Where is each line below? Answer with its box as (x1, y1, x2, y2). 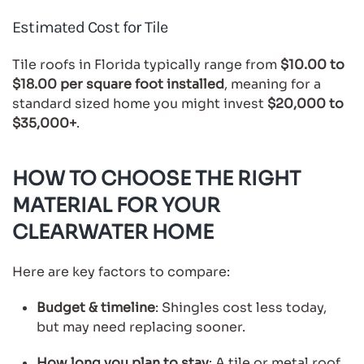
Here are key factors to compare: (12, 262, 230, 280)
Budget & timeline (37, 298, 155, 316)
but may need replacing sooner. (37, 318, 245, 336)
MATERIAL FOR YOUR (12, 193, 220, 218)
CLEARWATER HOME (12, 219, 214, 245)
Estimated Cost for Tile (12, 17, 168, 37)
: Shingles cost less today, (155, 298, 327, 316)
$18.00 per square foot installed (12, 75, 224, 93)
